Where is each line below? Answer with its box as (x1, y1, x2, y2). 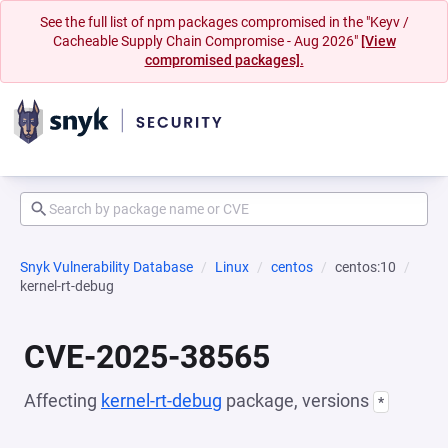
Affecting (24, 390, 101, 411)
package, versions (222, 390, 373, 411)
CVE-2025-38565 (24, 338, 270, 376)
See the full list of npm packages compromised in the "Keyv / (39, 14, 409, 30)
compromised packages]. (144, 52, 304, 68)
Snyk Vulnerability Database (20, 259, 193, 275)
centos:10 (335, 259, 396, 275)
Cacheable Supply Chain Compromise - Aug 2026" (52, 33, 361, 49)
